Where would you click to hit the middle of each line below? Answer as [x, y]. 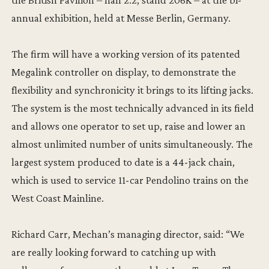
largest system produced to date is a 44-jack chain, [123, 162]
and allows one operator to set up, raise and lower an [129, 126]
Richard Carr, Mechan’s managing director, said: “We [128, 234]
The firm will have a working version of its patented [126, 54]
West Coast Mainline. [58, 198]
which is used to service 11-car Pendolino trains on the [130, 180]
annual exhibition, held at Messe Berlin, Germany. [121, 18]
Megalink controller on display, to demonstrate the [124, 72]
